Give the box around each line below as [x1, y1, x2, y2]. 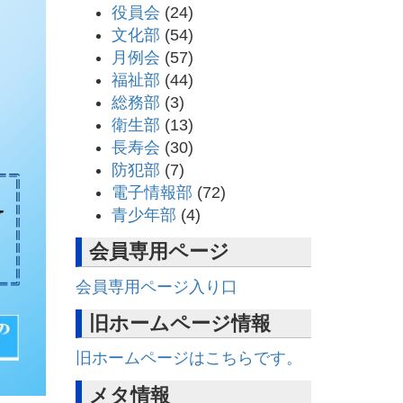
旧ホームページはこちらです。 [75, 349, 302, 368]
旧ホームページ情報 [89, 312, 272, 336]
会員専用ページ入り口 [75, 277, 237, 296]
